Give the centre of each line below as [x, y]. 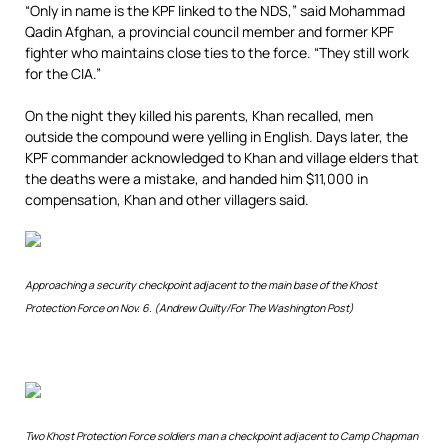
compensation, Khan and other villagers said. [167, 199]
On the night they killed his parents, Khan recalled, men [199, 115]
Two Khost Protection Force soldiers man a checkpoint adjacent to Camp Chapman [221, 436]
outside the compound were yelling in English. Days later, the [216, 136]
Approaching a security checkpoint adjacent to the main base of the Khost [201, 285]
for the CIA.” [63, 73]
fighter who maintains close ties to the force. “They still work [217, 52]
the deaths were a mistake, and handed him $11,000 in [196, 178]
